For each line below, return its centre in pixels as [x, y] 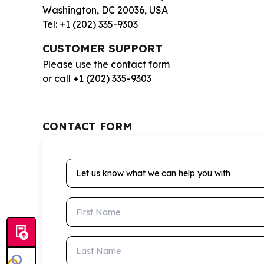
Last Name [91, 242]
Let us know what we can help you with [154, 165]
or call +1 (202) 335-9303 [97, 78]
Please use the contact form [106, 64]
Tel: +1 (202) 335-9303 [90, 24]
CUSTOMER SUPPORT [103, 48]
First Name [90, 204]
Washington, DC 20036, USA [105, 10]
